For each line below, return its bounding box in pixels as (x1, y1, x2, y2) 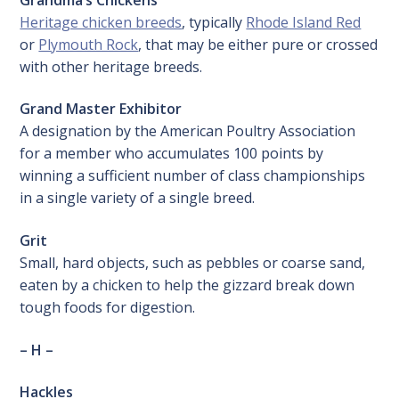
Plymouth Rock (38, 34, 139, 54)
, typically (182, 12, 247, 32)
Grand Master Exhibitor (20, 99, 183, 119)
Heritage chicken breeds (20, 12, 183, 32)
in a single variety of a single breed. (20, 188, 256, 208)
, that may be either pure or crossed (138, 34, 379, 54)
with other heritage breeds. (20, 56, 203, 77)
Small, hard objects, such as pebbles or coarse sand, (20, 253, 366, 273)
